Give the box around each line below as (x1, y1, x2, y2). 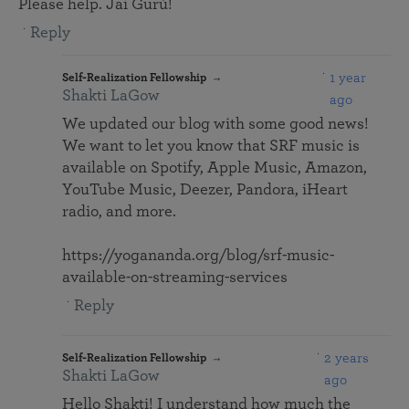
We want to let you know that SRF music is (62, 138, 360, 155)
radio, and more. (62, 204, 176, 221)
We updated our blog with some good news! (62, 116, 369, 133)
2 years (323, 351, 369, 366)
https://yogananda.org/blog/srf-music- (62, 247, 334, 265)
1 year (330, 70, 367, 86)
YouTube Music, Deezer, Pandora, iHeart (62, 182, 348, 199)
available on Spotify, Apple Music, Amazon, (62, 160, 367, 177)
